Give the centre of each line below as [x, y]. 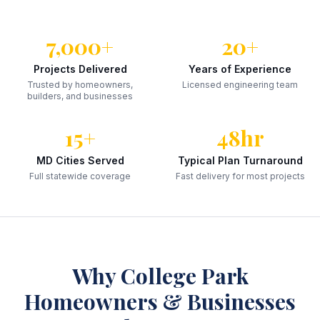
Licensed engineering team [240, 85]
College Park [184, 276]
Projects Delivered [80, 69]
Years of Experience [240, 69]
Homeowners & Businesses [160, 301]
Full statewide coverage [80, 176]
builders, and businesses [80, 96]
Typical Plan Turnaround [240, 160]
